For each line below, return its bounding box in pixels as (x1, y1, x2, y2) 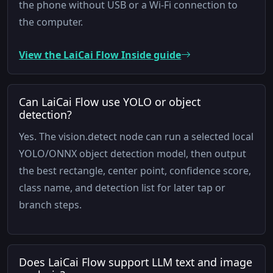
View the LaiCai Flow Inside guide (19, 48, 182, 62)
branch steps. (19, 197, 82, 211)
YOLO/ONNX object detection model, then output (19, 146, 247, 160)
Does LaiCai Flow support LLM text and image (19, 255, 253, 270)
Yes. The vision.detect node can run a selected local (19, 129, 254, 143)
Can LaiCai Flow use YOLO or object (19, 94, 201, 110)
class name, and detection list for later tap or (19, 180, 226, 194)
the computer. (19, 15, 83, 29)
